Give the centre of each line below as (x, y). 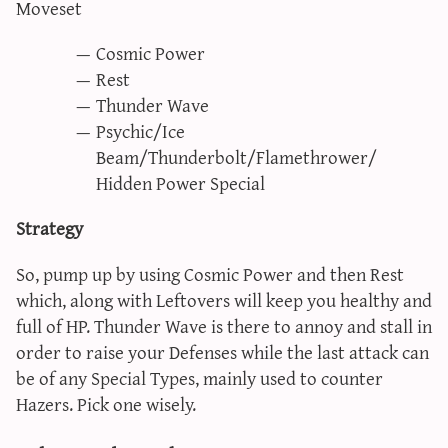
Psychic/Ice (140, 131)
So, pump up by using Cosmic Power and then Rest (210, 273)
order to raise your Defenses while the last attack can (222, 351)
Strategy (49, 228)
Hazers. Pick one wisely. (106, 403)
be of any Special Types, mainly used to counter (199, 377)
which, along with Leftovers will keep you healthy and (224, 299)
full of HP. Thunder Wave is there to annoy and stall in (224, 325)
